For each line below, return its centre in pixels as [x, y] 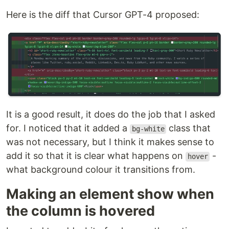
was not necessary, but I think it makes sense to [110, 142]
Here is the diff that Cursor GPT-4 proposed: [103, 14]
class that [189, 128]
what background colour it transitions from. [101, 170]
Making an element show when [110, 194]
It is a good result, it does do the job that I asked [111, 114]
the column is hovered [81, 211]
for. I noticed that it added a [68, 128]
